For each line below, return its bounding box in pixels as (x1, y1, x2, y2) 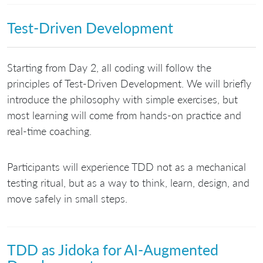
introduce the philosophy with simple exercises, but (7, 93, 238, 106)
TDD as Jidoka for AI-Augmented (7, 241, 218, 259)
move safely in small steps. (7, 192, 127, 205)
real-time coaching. (7, 124, 92, 138)
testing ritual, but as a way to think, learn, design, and (7, 176, 249, 190)
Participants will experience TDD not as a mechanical (7, 160, 246, 174)
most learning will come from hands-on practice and (7, 109, 241, 122)
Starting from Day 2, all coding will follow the (7, 61, 211, 75)
